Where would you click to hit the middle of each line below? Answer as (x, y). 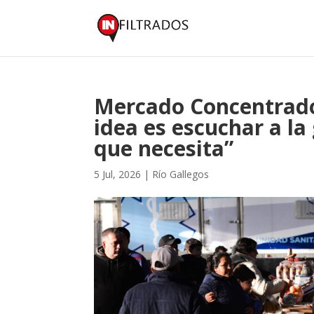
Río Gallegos (181, 174)
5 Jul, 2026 (118, 174)
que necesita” (164, 148)
